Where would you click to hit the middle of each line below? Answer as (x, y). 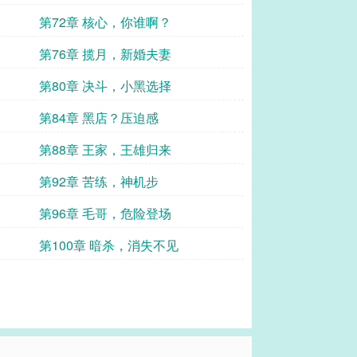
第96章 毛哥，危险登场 (105, 213)
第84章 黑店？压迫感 (99, 118)
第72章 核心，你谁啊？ (105, 22)
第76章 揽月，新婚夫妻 (105, 54)
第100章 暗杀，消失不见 (109, 245)
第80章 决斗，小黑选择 (105, 86)
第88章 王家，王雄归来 (105, 149)
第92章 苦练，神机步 (99, 181)
